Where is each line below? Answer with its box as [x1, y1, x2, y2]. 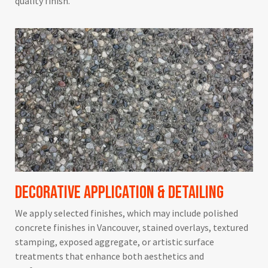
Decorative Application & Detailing [15, 181, 224, 203]
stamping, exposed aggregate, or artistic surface [15, 235, 215, 248]
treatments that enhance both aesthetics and [15, 249, 205, 262]
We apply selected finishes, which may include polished [15, 206, 239, 219]
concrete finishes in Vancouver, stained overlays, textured [15, 221, 249, 233]
